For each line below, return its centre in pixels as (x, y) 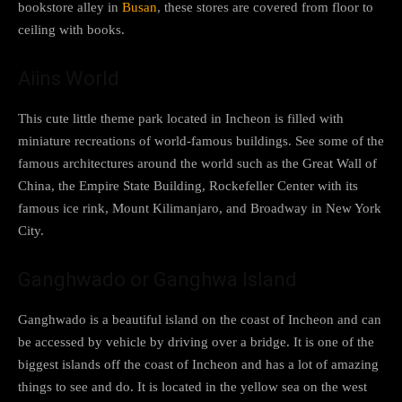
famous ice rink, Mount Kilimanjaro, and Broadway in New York (200, 208)
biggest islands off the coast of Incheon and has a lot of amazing (198, 364)
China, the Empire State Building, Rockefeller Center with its (188, 185)
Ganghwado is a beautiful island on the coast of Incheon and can (200, 319)
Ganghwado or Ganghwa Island (157, 279)
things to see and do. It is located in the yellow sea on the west (192, 386)
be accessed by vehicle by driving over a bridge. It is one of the (196, 341)
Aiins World (69, 78)
